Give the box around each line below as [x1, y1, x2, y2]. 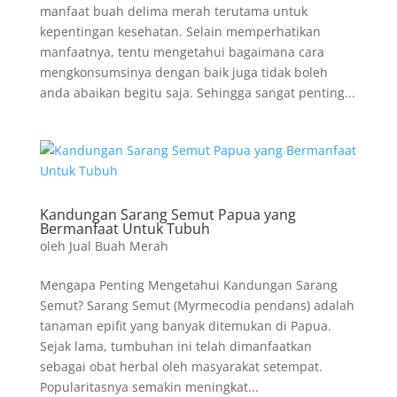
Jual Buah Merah [68, 237, 168, 254]
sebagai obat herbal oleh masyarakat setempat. [39, 358, 323, 375]
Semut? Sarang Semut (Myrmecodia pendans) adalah [39, 297, 354, 314]
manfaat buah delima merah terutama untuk [39, 3, 307, 19]
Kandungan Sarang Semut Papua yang [39, 205, 296, 224]
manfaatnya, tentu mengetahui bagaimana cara [39, 43, 324, 60]
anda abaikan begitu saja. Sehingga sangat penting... [39, 84, 355, 101]
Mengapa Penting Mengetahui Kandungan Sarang [39, 276, 338, 293]
